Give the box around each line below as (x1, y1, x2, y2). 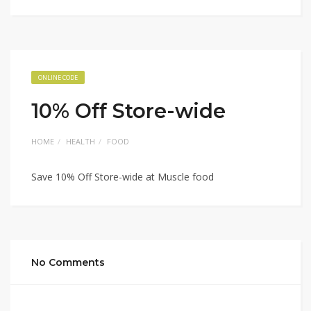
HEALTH (66, 135, 95, 146)
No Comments (31, 255, 105, 269)
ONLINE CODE (38, 72, 78, 82)
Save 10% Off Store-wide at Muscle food (31, 169, 214, 183)
